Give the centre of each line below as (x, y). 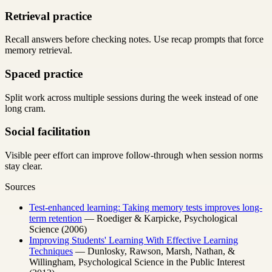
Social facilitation (48, 132)
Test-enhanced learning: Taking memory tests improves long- (146, 208)
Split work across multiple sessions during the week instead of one (131, 97)
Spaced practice (44, 73)
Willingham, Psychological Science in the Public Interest (137, 262)
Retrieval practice (48, 16)
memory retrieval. (39, 50)
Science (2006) (58, 229)
